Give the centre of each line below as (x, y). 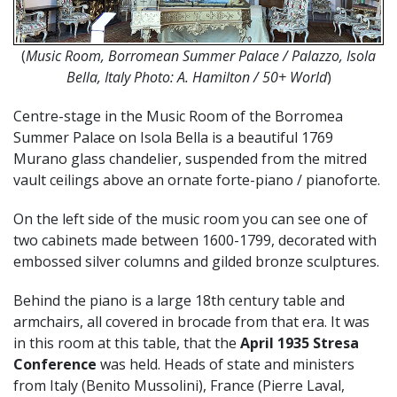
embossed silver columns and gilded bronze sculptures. (198, 262)
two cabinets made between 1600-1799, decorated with (195, 241)
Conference (55, 365)
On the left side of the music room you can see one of (191, 219)
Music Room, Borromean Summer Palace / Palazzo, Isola (201, 56)
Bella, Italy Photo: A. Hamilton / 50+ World (196, 78)
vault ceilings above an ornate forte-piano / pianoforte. (198, 180)
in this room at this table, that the (127, 343)
